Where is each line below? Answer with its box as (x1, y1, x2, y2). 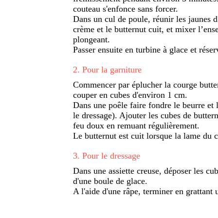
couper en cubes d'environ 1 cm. (73, 90, 187, 100)
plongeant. (73, 34, 110, 44)
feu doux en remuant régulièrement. (73, 120, 200, 130)
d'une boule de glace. (73, 176, 147, 186)
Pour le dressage (82, 150, 140, 161)
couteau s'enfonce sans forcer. (73, 3, 178, 14)
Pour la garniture (82, 64, 142, 74)
